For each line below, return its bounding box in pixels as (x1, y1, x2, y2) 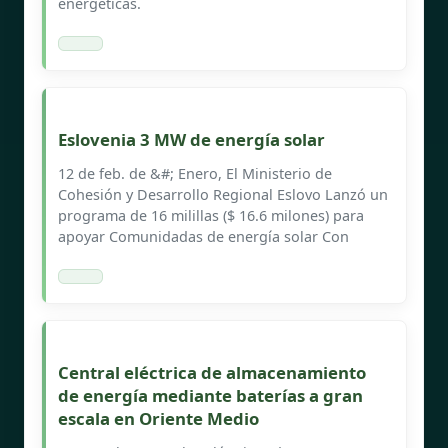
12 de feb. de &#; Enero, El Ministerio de (58, 163, 332, 183)
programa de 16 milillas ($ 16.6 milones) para (58, 205, 364, 225)
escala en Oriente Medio (58, 406, 259, 430)
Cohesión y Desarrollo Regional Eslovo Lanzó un (58, 184, 388, 204)
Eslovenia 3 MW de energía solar (58, 127, 325, 151)
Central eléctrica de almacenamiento (58, 360, 366, 384)
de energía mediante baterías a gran (58, 383, 363, 407)
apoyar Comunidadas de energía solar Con (58, 226, 349, 246)
